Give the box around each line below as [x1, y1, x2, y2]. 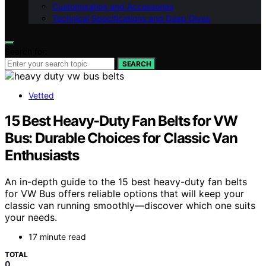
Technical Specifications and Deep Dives [52, 13, 210, 23]
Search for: [5, 46, 47, 56]
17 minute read [28, 231, 86, 242]
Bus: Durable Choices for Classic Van [5, 129, 237, 147]
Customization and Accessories [52, 1, 173, 11]
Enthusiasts [5, 146, 79, 164]
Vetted [28, 90, 54, 100]
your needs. [5, 211, 57, 223]
